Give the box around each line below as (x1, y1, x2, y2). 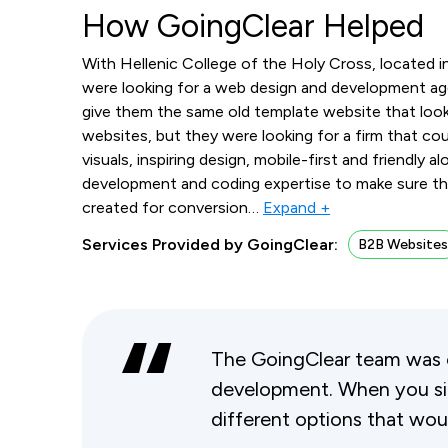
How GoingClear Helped (82, 6, 424, 45)
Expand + (263, 197, 330, 217)
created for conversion (82, 197, 248, 217)
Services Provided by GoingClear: (82, 234, 338, 254)
